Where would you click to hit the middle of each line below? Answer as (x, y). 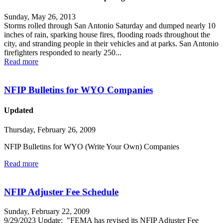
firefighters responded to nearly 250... (63, 53)
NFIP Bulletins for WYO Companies (78, 90)
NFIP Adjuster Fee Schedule (61, 192)
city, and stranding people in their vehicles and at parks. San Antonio (111, 44)
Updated (19, 111)
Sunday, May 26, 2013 (40, 17)
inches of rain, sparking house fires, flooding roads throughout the (107, 35)
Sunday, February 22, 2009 (47, 211)
